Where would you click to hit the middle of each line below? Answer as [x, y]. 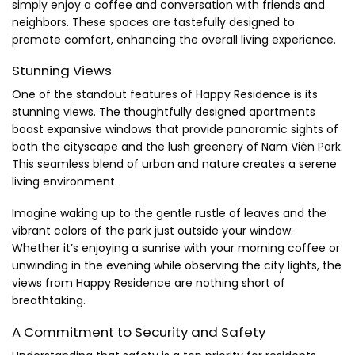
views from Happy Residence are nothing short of [149, 283]
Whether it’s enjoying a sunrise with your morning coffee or [176, 248]
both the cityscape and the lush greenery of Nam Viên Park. [177, 147]
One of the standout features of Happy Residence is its [165, 95]
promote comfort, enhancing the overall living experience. [174, 39]
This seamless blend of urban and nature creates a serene [174, 164]
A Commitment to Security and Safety [139, 332]
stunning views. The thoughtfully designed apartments [164, 112]
